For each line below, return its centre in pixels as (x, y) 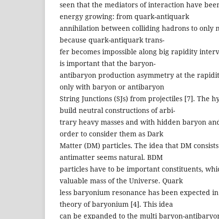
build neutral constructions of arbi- (117, 110)
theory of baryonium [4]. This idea (116, 204)
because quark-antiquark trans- (112, 40)
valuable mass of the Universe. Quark (121, 180)
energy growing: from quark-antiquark (124, 16)
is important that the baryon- (108, 63)
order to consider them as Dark (111, 133)
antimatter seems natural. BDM (111, 157)
